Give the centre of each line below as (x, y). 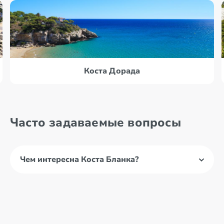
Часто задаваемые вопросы (95, 122)
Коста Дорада (112, 71)
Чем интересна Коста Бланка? (79, 159)
